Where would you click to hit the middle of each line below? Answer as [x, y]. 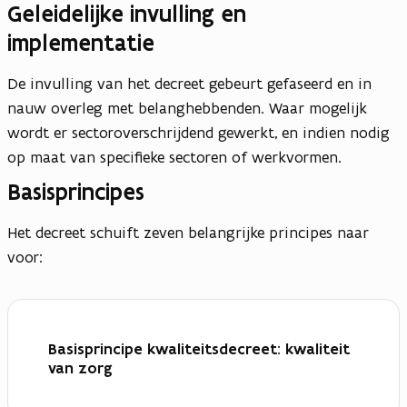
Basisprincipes [76, 192]
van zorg [80, 368]
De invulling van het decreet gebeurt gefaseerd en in [189, 84]
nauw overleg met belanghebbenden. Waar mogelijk [187, 109]
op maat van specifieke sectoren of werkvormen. [177, 158]
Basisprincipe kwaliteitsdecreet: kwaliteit [199, 349]
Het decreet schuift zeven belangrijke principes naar [188, 233]
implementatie [81, 43]
